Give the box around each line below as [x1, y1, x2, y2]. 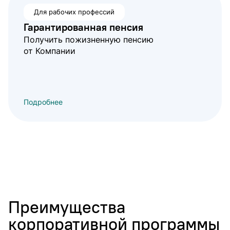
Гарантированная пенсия [24, 21, 143, 33]
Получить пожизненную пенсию [24, 34, 154, 45]
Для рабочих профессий [34, 8, 114, 16]
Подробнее [24, 98, 63, 106]
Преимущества [8, 197, 125, 217]
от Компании [24, 46, 75, 56]
